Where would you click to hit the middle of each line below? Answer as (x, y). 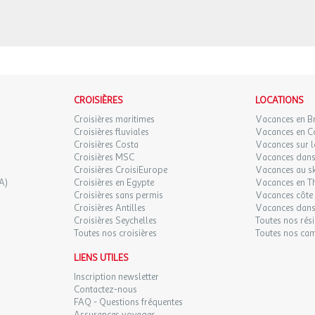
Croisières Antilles (109, 208)
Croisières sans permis (118, 195)
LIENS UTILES (101, 258)
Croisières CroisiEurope (120, 170)
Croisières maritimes (114, 120)
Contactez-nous (105, 290)
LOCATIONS (280, 101)
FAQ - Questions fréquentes (128, 302)
